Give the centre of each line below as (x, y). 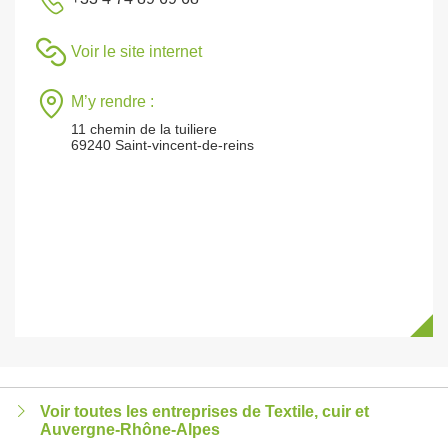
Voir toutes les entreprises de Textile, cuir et (204, 411)
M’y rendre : (112, 101)
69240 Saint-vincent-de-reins (162, 145)
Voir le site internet (136, 51)
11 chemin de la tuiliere (144, 129)
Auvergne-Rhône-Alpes (130, 429)
